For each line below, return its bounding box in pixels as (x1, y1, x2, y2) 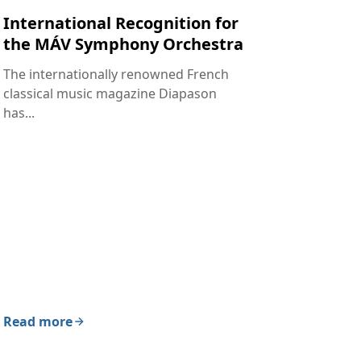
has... (3, 104, 35, 122)
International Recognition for (3, 12, 239, 35)
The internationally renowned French (3, 65, 229, 84)
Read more (3, 313, 73, 331)
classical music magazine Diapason (3, 85, 217, 103)
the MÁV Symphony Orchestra (3, 33, 243, 56)
